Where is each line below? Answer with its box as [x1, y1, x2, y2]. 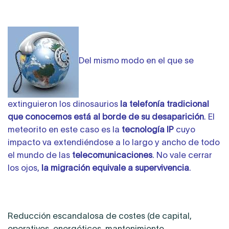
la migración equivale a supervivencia [41, 163, 189, 173]
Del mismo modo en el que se [79, 55, 194, 65]
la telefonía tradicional [120, 99, 209, 109]
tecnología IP [122, 125, 174, 134]
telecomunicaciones [72, 150, 152, 160]
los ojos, [8, 163, 41, 173]
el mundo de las [8, 150, 72, 160]
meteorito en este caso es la [8, 125, 122, 134]
